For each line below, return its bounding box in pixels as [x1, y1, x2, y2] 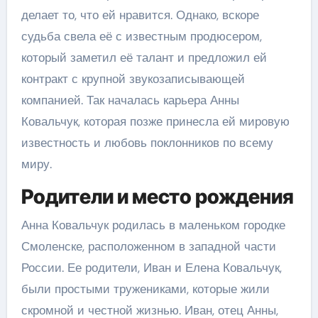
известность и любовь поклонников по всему [21, 135, 273, 150]
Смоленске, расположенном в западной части [21, 238, 276, 254]
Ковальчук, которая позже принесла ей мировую [21, 114, 290, 129]
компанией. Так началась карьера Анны [21, 92, 239, 108]
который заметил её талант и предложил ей [21, 50, 267, 65]
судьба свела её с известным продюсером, [21, 28, 262, 44]
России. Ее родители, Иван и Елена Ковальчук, [21, 259, 282, 275]
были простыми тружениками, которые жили [21, 280, 270, 297]
